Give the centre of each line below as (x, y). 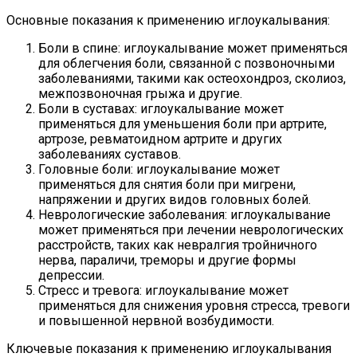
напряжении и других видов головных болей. (175, 199)
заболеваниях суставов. (110, 154)
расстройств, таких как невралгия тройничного (178, 245)
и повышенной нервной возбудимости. (156, 320)
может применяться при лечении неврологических (191, 229)
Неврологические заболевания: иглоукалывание (184, 214)
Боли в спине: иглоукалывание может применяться (193, 48)
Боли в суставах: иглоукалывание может (161, 108)
